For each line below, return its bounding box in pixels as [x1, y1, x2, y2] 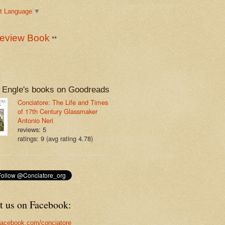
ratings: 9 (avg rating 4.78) [18, 134, 93, 144]
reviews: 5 [18, 125, 46, 135]
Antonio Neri [18, 116, 53, 126]
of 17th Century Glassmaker [18, 106, 97, 117]
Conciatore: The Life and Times [18, 97, 108, 107]
